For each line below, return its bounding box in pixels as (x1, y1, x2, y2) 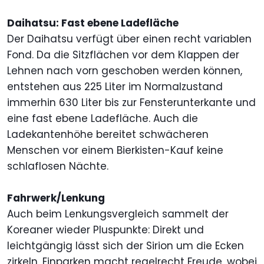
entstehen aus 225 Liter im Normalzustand (7, 80, 223, 94)
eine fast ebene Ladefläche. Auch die (7, 111, 198, 126)
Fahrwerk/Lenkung (7, 191, 105, 206)
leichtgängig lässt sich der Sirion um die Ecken (7, 239, 244, 253)
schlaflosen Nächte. (7, 159, 108, 174)
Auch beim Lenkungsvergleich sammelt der (7, 207, 229, 222)
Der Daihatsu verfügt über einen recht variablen (7, 32, 252, 47)
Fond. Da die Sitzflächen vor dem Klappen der (7, 48, 239, 62)
